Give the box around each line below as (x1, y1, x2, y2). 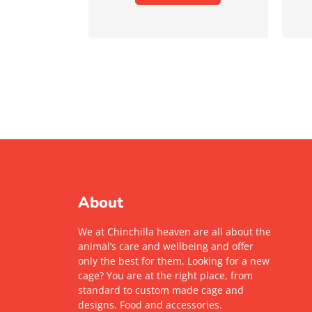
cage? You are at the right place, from (78, 268, 253, 282)
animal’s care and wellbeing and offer (78, 239, 253, 253)
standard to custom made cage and (78, 283, 244, 297)
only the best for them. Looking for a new (78, 253, 270, 267)
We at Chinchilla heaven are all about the (78, 224, 271, 238)
